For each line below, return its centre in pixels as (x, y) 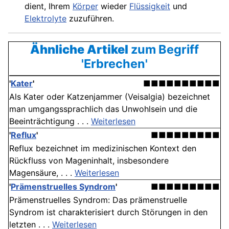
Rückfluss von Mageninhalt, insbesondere (89, 161)
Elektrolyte (45, 18)
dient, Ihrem (49, 6)
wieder (114, 6)
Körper (85, 6)
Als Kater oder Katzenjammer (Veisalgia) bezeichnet (110, 97)
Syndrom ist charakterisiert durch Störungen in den (108, 212)
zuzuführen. (90, 18)
